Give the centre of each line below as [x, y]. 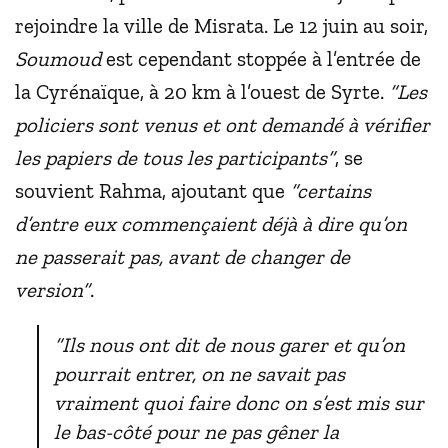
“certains [330, 190]
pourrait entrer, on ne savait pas [200, 373]
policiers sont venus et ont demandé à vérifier [222, 124]
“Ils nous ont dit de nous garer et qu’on [230, 344]
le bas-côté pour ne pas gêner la [197, 431]
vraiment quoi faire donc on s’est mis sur [239, 402]
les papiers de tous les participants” [175, 157]
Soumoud [58, 58]
